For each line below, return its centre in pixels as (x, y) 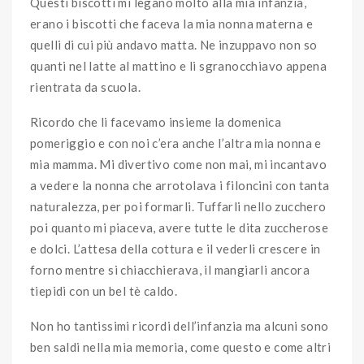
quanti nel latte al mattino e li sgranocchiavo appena (179, 65)
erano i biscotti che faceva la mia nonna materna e (171, 23)
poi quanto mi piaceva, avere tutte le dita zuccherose (180, 227)
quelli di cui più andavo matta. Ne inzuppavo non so (174, 44)
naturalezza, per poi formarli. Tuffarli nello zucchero (178, 206)
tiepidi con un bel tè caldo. (104, 290)
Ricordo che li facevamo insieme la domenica (156, 121)
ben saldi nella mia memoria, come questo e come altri (181, 347)
